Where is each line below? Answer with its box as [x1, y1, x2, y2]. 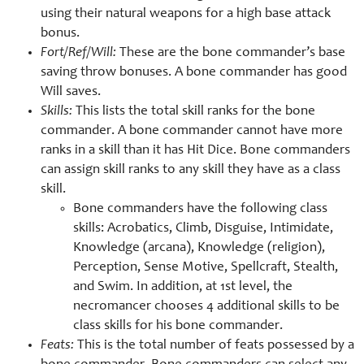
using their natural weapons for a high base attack [41, 7, 331, 22]
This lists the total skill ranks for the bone [72, 105, 315, 119]
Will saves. [41, 85, 101, 100]
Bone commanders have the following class [73, 202, 327, 217]
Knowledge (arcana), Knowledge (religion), [73, 241, 325, 256]
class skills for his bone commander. [73, 319, 283, 334]
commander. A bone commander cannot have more [41, 124, 343, 139]
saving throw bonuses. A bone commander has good [41, 66, 347, 80]
